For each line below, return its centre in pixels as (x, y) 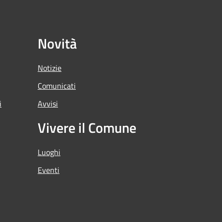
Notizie (50, 68)
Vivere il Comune (87, 127)
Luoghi (49, 152)
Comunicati (57, 85)
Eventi (49, 170)
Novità (57, 43)
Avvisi (48, 103)
